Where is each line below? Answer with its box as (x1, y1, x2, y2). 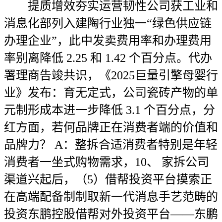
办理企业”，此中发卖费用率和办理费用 (4, 34, 212, 47)
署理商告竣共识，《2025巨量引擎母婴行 (4, 69, 218, 82)
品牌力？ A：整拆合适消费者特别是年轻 (4, 138, 218, 151)
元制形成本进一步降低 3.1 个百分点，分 (4, 104, 215, 116)
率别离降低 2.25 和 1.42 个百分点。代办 (4, 52, 212, 64)
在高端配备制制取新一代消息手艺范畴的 (4, 190, 218, 203)
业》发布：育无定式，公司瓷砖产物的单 (4, 86, 218, 99)
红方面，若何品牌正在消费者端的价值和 (4, 121, 218, 134)
